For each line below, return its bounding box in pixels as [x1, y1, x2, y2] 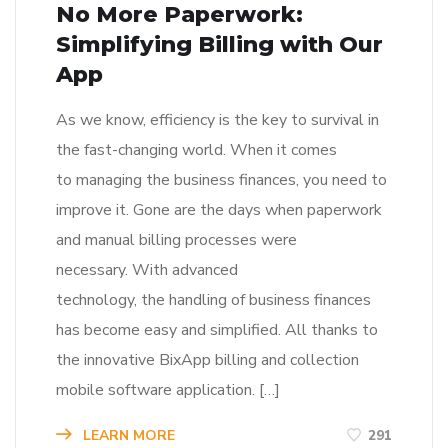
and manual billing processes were [56, 228, 297, 251]
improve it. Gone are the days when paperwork [56, 198, 382, 221]
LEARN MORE [79, 425, 175, 445]
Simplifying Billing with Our [56, 30, 383, 58]
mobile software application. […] [56, 378, 280, 401]
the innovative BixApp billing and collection [56, 348, 359, 371]
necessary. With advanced [56, 258, 238, 281]
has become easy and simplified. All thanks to [56, 318, 378, 341]
